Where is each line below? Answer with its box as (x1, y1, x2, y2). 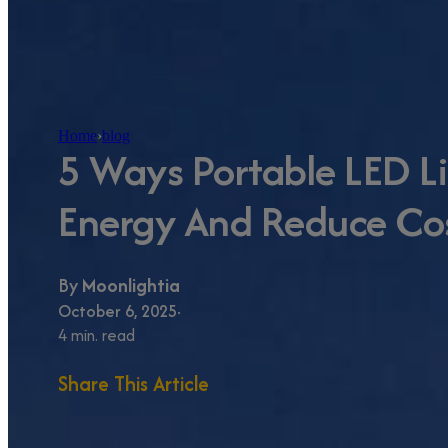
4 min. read (58, 322, 135, 347)
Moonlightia (82, 271, 180, 299)
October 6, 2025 (58, 298, 177, 323)
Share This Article (58, 368, 209, 398)
